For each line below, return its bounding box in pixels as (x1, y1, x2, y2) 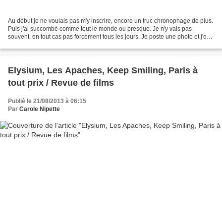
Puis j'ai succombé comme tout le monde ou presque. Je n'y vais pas (8, 25, 192, 33)
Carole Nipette (19, 106, 60, 113)
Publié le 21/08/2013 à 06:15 (8, 98, 86, 105)
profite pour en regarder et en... (8, 41, 91, 49)
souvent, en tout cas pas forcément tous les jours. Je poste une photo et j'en (8, 33, 210, 41)
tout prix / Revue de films (8, 78, 114, 88)
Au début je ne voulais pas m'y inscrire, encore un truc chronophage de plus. (8, 17, 213, 25)
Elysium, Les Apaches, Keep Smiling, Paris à (8, 65, 198, 76)
